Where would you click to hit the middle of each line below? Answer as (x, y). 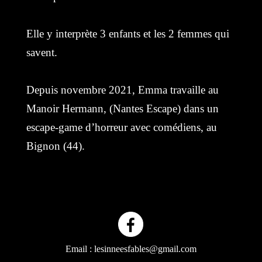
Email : (80, 249)
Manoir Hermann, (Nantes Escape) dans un (122, 109)
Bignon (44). (55, 146)
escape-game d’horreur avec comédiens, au (121, 127)
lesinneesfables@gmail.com (145, 249)
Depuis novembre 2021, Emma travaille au (122, 90)
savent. (42, 53)
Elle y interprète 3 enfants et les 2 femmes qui (127, 34)
